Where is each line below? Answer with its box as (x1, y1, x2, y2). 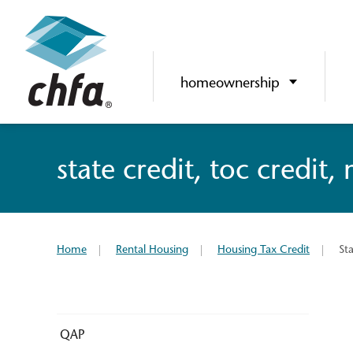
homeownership (180, 77, 281, 91)
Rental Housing (116, 244, 188, 256)
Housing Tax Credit (217, 244, 310, 256)
